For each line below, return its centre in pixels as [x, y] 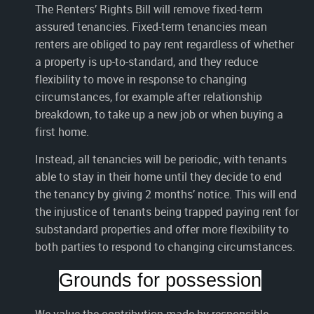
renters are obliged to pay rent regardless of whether [164, 44]
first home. [62, 131]
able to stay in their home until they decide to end [158, 176]
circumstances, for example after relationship [149, 96]
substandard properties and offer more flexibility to [162, 229]
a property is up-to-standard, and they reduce [146, 61]
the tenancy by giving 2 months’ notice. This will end [166, 194]
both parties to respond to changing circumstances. [165, 246]
